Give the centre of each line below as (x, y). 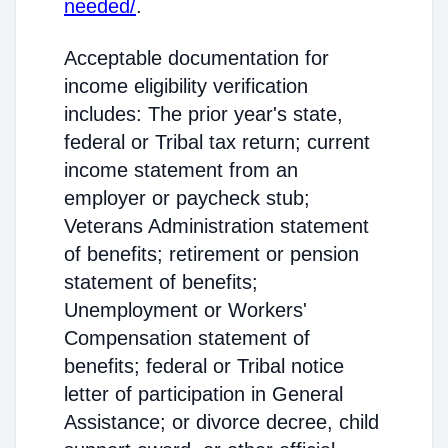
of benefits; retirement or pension (211, 254)
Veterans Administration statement (216, 226)
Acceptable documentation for (196, 58)
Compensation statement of (187, 338)
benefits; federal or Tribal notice (204, 366)
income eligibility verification (186, 86)
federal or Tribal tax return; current (217, 142)
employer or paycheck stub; (187, 198)
